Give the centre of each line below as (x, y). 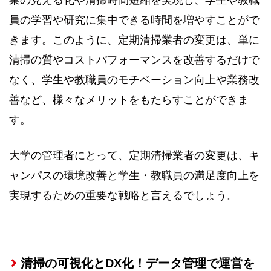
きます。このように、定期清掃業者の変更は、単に (134, 40)
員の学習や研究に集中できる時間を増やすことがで (134, 20)
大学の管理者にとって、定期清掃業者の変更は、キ (134, 156)
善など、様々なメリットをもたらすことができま (129, 100)
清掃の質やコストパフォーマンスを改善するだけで (134, 60)
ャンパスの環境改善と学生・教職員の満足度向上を (134, 176)
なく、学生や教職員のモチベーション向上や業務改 (134, 80)
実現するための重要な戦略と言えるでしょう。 (123, 196)
